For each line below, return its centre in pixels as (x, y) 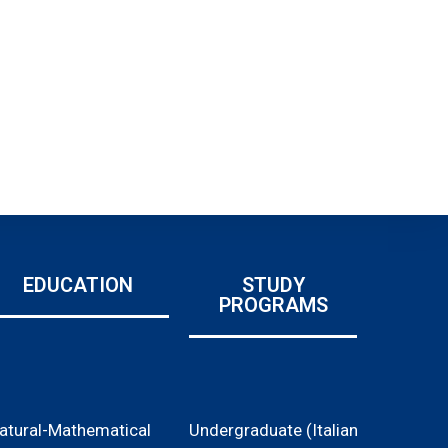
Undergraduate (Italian (274, 430)
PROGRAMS (273, 305)
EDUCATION (78, 285)
